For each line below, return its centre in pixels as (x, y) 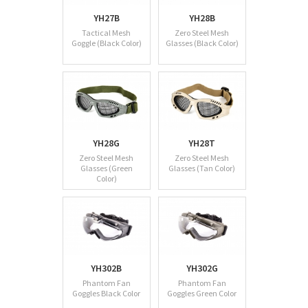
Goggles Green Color (202, 294)
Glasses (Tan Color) (202, 168)
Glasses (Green (106, 168)
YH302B (106, 268)
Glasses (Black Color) (202, 43)
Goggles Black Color (106, 294)
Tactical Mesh (106, 33)
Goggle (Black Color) (106, 43)
